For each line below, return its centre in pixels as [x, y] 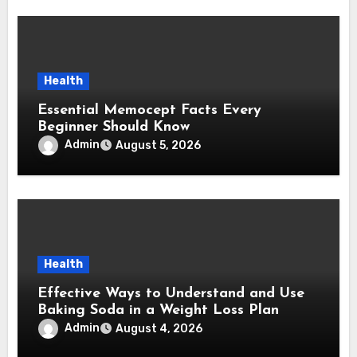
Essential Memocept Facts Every [150, 110]
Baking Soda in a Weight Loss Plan [159, 310]
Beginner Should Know [114, 127]
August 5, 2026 [159, 145]
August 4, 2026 [159, 328]
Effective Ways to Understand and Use [171, 293]
